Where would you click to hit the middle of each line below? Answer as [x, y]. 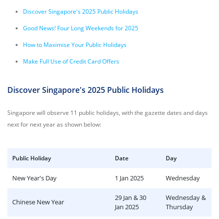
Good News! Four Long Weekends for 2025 [81, 28]
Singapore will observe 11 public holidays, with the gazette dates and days [108, 113]
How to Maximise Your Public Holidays [75, 45]
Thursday [179, 207]
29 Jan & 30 [131, 197]
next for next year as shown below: [54, 124]
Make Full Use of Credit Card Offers [71, 61]
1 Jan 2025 [129, 178]
